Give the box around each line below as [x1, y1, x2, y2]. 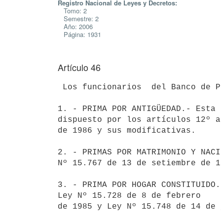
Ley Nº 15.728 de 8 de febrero [58, 191, 206, 200]
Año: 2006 [58, 22, 93, 31]
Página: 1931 [58, 30, 101, 39]
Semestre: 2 [58, 14, 99, 23]
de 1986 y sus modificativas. [58, 126, 196, 135]
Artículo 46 [58, 61, 101, 74]
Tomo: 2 [58, 6, 87, 15]
